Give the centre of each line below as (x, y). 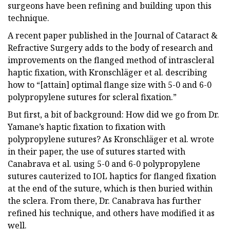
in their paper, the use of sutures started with (97, 151)
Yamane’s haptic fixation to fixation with (87, 127)
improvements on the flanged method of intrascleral (111, 60)
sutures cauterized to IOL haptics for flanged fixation (112, 176)
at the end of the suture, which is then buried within (110, 188)
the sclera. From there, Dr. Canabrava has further (104, 200)
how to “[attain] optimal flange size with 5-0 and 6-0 (110, 84)
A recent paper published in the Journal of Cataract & (113, 35)
